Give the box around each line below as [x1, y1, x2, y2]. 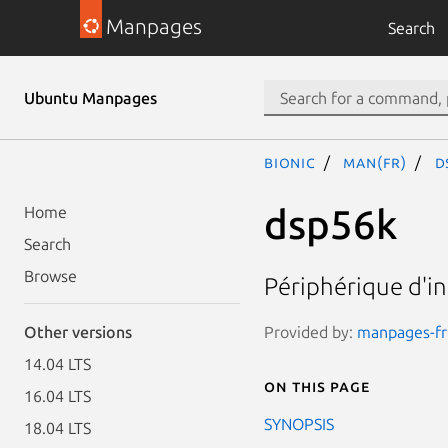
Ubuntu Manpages [24, 89, 157, 107]
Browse [24, 267, 77, 285]
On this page [264, 376, 370, 395]
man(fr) [343, 153, 408, 171]
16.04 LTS [24, 387, 91, 405]
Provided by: [264, 322, 357, 341]
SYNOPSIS [264, 414, 334, 433]
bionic [264, 153, 316, 171]
